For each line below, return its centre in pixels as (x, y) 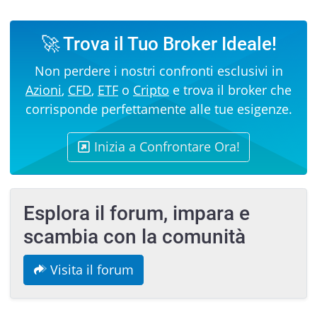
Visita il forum (90, 269)
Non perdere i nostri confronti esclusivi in (158, 71)
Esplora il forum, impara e (136, 213)
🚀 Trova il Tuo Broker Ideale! (158, 44)
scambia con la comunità (134, 236)
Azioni (44, 90)
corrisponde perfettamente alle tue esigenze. (158, 109)
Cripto (151, 90)
